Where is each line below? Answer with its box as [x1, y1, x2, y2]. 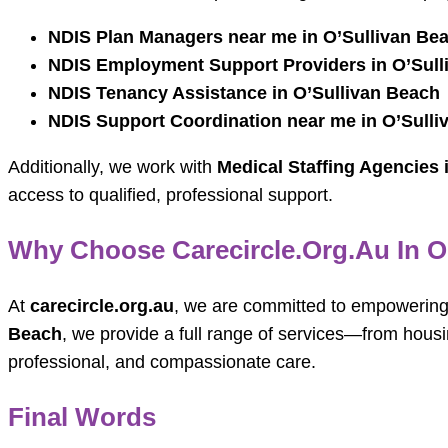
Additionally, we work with [8, 157, 217, 178]
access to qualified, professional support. [8, 185, 333, 206]
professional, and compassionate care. [8, 352, 316, 373]
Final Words [8, 402, 156, 433]
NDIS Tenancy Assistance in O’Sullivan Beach [48, 83, 440, 104]
